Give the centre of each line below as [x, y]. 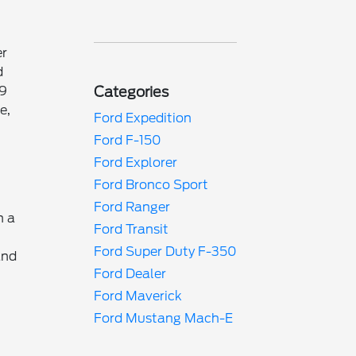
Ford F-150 [128, 140]
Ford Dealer [130, 274]
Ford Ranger [132, 207]
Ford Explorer [136, 163]
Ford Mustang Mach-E [164, 318]
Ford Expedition [143, 118]
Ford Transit [132, 229]
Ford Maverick [138, 296]
